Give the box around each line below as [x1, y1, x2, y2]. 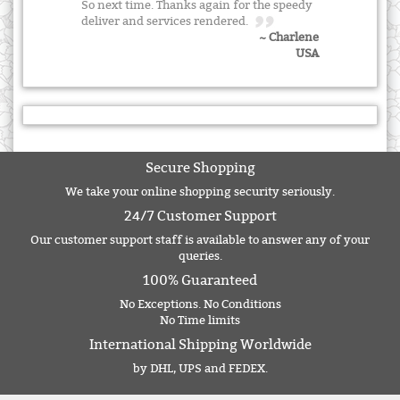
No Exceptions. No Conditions [119, 297, 281, 312]
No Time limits [160, 313, 240, 329]
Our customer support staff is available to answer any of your [30, 233, 370, 248]
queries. [178, 249, 222, 264]
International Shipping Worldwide [88, 337, 312, 354]
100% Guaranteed [143, 272, 257, 289]
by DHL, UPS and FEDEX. [132, 362, 268, 377]
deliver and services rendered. [81, 13, 255, 29]
